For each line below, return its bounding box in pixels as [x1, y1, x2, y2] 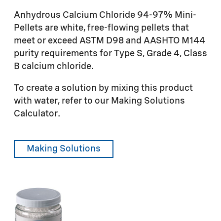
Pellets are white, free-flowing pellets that [14, 23, 189, 33]
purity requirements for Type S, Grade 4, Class [14, 49, 207, 58]
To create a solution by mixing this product [14, 83, 193, 93]
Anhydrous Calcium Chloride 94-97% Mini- [14, 10, 196, 20]
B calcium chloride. [14, 62, 94, 71]
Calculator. [14, 109, 60, 118]
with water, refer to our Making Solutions [14, 96, 185, 106]
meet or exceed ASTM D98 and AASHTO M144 [14, 36, 205, 45]
